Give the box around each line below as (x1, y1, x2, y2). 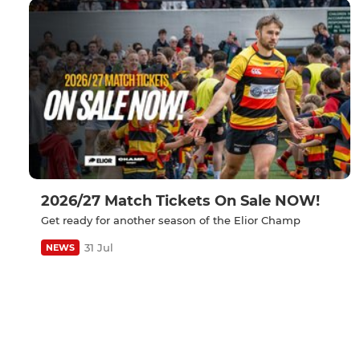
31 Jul (84, 241, 113, 255)
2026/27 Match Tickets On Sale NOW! (41, 192, 320, 211)
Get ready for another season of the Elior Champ (41, 214, 301, 227)
